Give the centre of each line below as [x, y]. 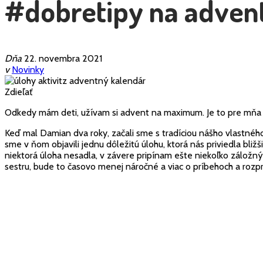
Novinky [28, 70]
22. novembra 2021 [62, 58]
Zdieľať [18, 92]
